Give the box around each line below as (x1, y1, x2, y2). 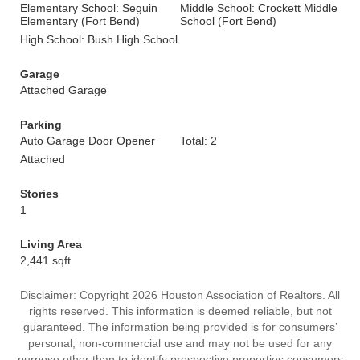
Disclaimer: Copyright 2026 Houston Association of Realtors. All (20, 288, 340, 301)
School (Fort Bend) (180, 14, 276, 27)
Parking (20, 118, 62, 131)
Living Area (20, 238, 82, 251)
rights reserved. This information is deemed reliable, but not (28, 305, 332, 317)
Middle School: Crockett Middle (180, 2, 337, 14)
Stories (20, 187, 59, 200)
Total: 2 (180, 134, 217, 147)
